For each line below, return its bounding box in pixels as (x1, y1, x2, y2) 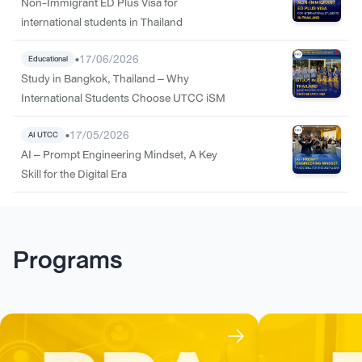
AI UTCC (28, 127, 58, 141)
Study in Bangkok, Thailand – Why (21, 68, 189, 88)
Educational (28, 51, 68, 65)
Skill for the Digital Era (21, 163, 127, 183)
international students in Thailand (21, 11, 183, 32)
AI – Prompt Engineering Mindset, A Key (21, 144, 217, 164)
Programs (13, 238, 122, 281)
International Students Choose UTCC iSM (21, 87, 225, 107)
